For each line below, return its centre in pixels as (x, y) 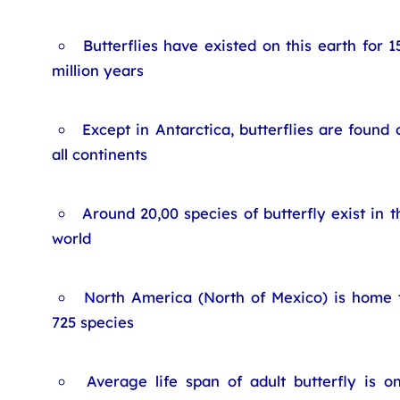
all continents (99, 154)
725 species (92, 322)
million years (97, 70)
